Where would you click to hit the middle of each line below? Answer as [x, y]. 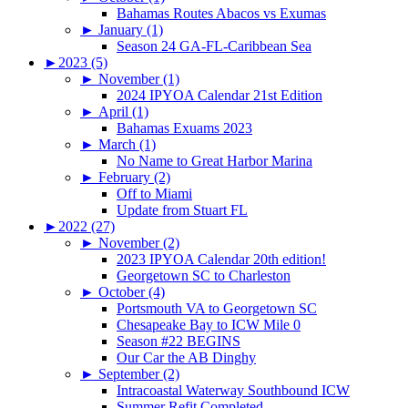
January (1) [131, 29]
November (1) [139, 78]
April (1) [123, 111]
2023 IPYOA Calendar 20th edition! [221, 259]
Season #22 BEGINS [178, 341]
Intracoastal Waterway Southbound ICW [233, 390]
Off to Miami [154, 193]
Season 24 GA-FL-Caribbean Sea [214, 46]
